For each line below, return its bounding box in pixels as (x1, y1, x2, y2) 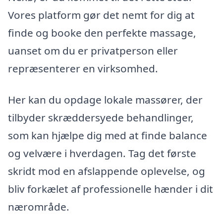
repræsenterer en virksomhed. (8, 61, 158, 75)
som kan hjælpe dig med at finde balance (8, 128, 207, 143)
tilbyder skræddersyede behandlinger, (8, 111, 194, 125)
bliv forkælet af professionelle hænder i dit (8, 182, 213, 196)
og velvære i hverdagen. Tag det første (8, 146, 196, 161)
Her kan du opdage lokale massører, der (8, 93, 203, 107)
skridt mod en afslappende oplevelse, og (8, 164, 205, 178)
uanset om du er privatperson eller (8, 43, 178, 57)
